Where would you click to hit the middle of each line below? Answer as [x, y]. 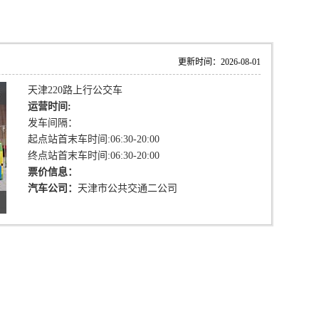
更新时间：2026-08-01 [219, 62]
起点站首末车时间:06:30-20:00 [94, 139]
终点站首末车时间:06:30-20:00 [94, 156]
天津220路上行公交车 [75, 90]
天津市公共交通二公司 [127, 188]
